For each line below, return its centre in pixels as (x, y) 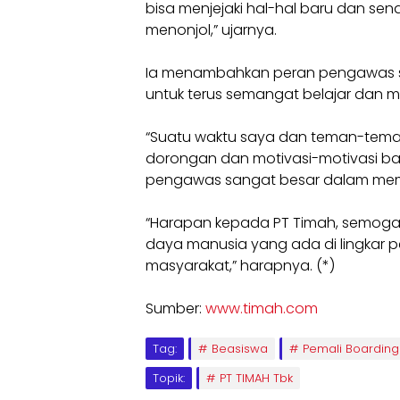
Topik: (169, 378)
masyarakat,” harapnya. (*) (240, 266)
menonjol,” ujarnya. (211, 30)
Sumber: (175, 308)
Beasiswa (240, 349)
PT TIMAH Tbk (256, 378)
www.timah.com (262, 308)
